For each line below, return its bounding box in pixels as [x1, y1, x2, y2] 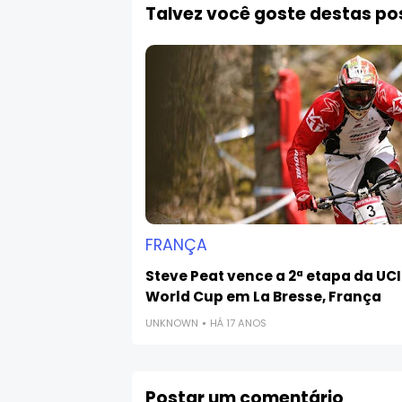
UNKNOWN [145, 315, 198, 330]
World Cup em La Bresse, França [145, 286, 381, 306]
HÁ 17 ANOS [210, 315, 267, 330]
